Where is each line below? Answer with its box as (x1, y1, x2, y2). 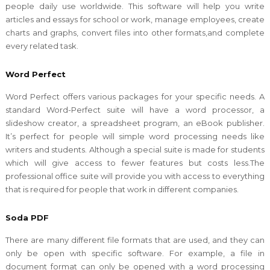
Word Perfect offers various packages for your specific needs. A (5, 91, 265, 101)
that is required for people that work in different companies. (5, 184, 239, 194)
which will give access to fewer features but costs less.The (5, 157, 265, 168)
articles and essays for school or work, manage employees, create (5, 14, 265, 24)
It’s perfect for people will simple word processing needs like (5, 131, 265, 141)
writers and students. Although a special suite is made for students (5, 144, 265, 154)
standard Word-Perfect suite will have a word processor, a (5, 104, 265, 115)
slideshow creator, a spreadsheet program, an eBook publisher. (5, 118, 265, 128)
